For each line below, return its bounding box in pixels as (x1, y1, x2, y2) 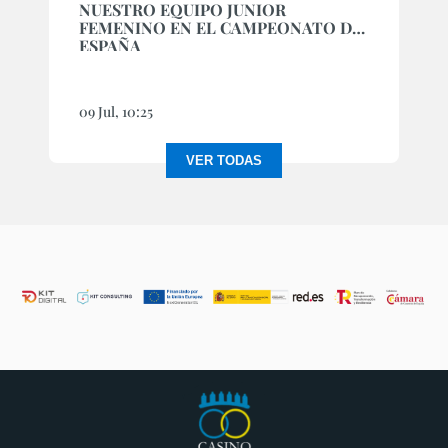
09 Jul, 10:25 (78, 102, 153, 122)
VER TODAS (186, 153, 262, 169)
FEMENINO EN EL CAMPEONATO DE (78, 17, 362, 39)
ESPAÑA (78, 35, 141, 57)
